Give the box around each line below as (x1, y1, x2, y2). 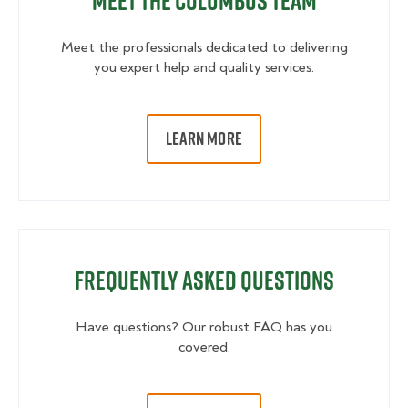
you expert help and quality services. (94, 58, 314, 77)
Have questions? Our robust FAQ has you (76, 318, 332, 337)
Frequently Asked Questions (74, 262, 334, 299)
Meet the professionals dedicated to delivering (60, 38, 348, 57)
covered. (178, 338, 230, 357)
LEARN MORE (165, 126, 243, 152)
